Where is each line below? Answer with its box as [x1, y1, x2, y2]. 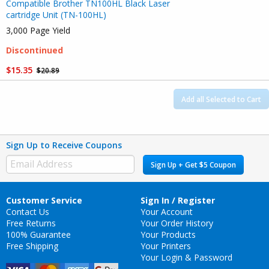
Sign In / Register [141, 194, 215, 206]
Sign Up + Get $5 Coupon [150, 159, 236, 170]
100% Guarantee [6, 228, 71, 240]
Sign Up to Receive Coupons [6, 139, 122, 151]
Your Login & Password [141, 251, 232, 263]
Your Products [141, 228, 196, 240]
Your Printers [141, 240, 191, 252]
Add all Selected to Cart [181, 94, 262, 104]
